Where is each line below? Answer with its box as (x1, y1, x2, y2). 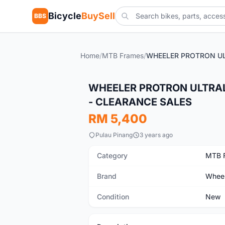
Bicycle (48, 11, 81, 21)
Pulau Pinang (95, 131, 133, 139)
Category (97, 151, 128, 160)
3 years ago (140, 131, 173, 139)
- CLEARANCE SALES (88, 96, 192, 108)
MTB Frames (102, 51, 144, 60)
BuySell (81, 11, 115, 21)
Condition (97, 192, 129, 201)
